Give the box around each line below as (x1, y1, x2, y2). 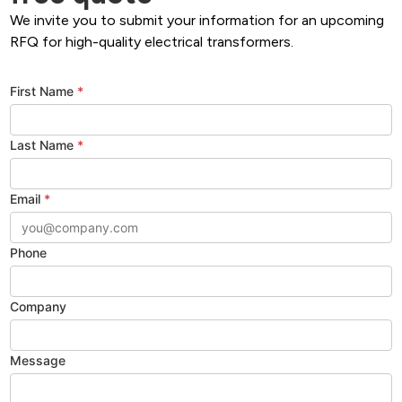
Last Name (10, 137, 74, 153)
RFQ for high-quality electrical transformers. (10, 33, 294, 50)
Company (10, 299, 67, 314)
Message (10, 353, 66, 368)
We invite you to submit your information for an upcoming (10, 12, 385, 29)
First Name (10, 83, 74, 99)
